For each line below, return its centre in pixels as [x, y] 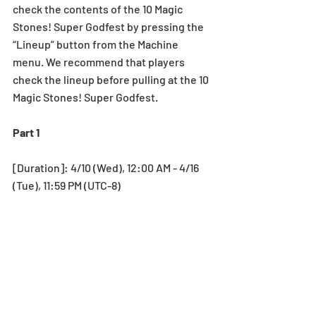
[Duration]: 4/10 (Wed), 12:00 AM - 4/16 [107, 167]
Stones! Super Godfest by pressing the [109, 26]
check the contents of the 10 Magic [99, 8]
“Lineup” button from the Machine [97, 44]
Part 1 [26, 132]
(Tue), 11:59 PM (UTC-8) [67, 185]
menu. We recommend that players [100, 61]
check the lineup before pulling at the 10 [112, 79]
